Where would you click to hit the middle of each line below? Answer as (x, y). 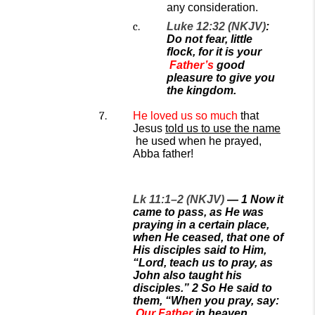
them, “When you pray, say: (206, 301)
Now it (267, 199)
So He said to (237, 288)
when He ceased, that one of (208, 237)
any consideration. (212, 7)
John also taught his (187, 275)
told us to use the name (223, 128)
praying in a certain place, (201, 225)
